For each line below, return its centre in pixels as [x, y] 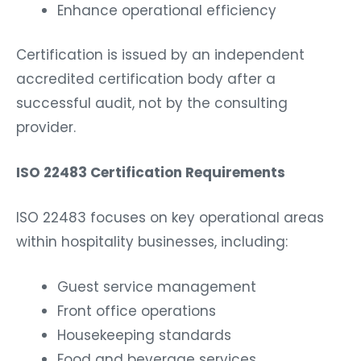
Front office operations [137, 311]
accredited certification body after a [146, 79]
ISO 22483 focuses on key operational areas [170, 218]
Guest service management [157, 287]
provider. [46, 128]
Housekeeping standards [144, 336]
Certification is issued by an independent [160, 55]
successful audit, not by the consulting [152, 104]
